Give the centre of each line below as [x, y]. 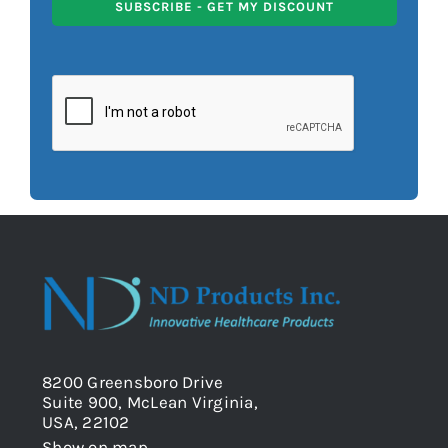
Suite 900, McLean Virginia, [150, 402]
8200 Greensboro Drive [133, 382]
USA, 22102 [86, 422]
